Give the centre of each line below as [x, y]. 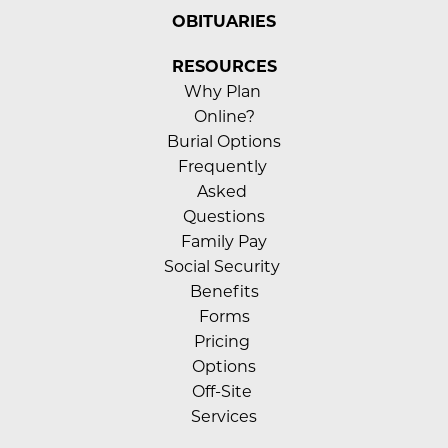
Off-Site [224, 392]
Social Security [224, 267]
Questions [224, 217]
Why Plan [224, 92]
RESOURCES [224, 66]
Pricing [224, 342]
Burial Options [224, 142]
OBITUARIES [224, 21]
